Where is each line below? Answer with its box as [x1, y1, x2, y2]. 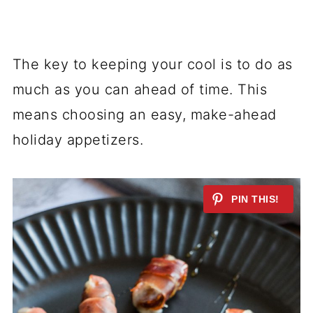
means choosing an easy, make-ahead [12, 105, 277, 123]
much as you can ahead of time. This [12, 80, 268, 98]
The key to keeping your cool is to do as [12, 55, 293, 73]
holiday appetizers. [12, 131, 148, 148]
